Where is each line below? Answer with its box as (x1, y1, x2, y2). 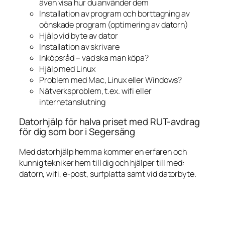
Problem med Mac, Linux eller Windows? (39, 74, 182, 85)
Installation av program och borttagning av (39, 8, 190, 19)
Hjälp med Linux (39, 63, 95, 74)
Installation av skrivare (39, 41, 120, 52)
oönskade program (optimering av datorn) (39, 19, 189, 30)
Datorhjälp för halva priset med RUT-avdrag (19, 115, 200, 129)
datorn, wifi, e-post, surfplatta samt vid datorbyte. (19, 168, 196, 179)
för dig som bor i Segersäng (19, 125, 136, 139)
